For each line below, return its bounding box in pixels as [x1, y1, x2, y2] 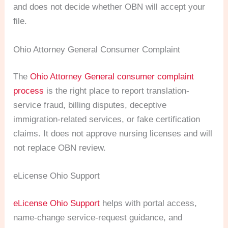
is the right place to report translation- [44, 86, 190, 96]
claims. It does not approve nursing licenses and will [13, 129, 213, 139]
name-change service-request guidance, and [13, 212, 183, 222]
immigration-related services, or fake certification [13, 115, 201, 125]
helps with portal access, [100, 198, 197, 208]
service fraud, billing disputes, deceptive [13, 100, 167, 110]
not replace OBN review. [13, 143, 106, 153]
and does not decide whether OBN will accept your [13, 2, 206, 12]
